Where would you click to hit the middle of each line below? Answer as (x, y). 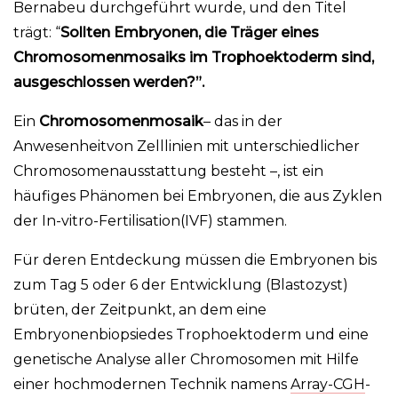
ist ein (303, 171)
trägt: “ (37, 33)
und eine (335, 335)
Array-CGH (328, 385)
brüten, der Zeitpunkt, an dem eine (140, 310)
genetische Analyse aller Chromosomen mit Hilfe (186, 360)
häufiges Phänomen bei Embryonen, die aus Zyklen (198, 196)
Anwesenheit (60, 147)
